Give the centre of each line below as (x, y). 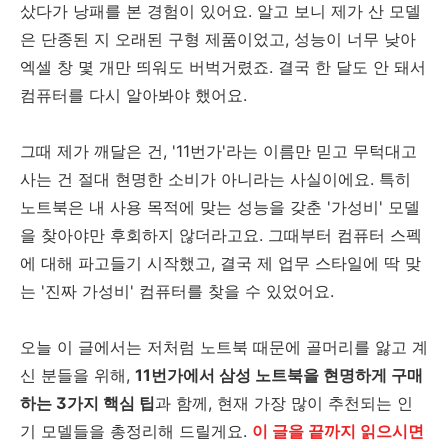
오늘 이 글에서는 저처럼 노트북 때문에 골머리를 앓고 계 (224, 347)
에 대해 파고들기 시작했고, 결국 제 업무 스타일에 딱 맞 (220, 263)
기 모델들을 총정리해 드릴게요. (136, 431)
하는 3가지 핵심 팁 (87, 403)
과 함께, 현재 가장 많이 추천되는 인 (284, 403)
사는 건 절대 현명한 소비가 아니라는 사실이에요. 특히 (215, 179)
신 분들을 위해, (77, 375)
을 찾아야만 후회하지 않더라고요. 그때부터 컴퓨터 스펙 (221, 235)
